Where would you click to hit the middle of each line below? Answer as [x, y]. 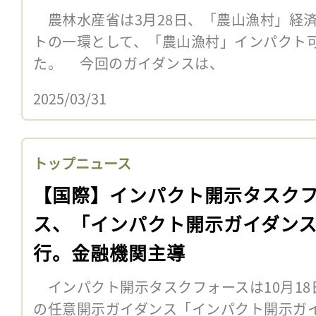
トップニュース [82, 163]
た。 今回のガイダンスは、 [128, 63]
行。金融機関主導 [109, 252]
